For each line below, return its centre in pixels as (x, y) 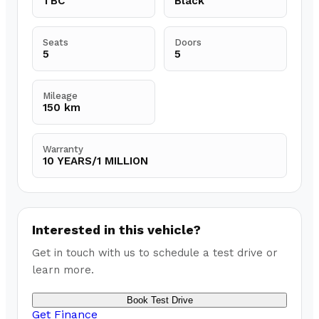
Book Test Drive (159, 300)
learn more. (63, 270)
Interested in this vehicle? (116, 230)
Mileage (60, 96)
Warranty (63, 150)
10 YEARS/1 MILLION (95, 161)
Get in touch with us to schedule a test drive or (155, 253)
